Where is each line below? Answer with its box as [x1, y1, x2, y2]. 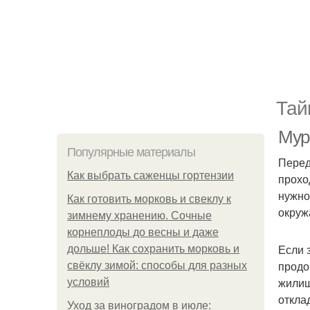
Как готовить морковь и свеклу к [67, 193, 231, 205]
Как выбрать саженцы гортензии [67, 170, 234, 181]
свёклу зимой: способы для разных [67, 259, 247, 271]
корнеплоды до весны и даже [67, 226, 219, 238]
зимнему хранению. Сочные [67, 210, 212, 221]
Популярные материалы [67, 145, 195, 159]
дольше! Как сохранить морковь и [67, 243, 239, 255]
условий [67, 276, 109, 288]
